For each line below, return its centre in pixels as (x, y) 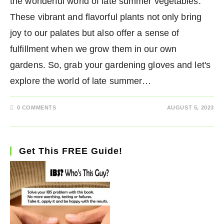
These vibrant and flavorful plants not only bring (106, 17)
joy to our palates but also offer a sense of (95, 33)
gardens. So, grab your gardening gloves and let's (110, 65)
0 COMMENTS (36, 107)
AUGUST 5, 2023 (190, 107)
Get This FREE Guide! (71, 151)
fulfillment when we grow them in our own (93, 49)
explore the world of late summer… (81, 81)
